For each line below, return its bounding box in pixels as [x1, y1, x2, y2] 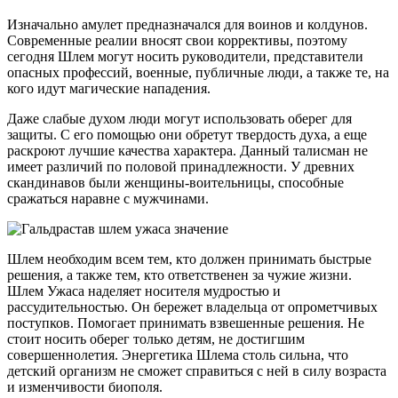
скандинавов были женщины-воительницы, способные [7, 174, 344, 190]
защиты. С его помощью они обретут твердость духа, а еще [7, 126, 367, 142]
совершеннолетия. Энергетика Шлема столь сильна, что [7, 346, 348, 362]
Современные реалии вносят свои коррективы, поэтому [7, 32, 347, 48]
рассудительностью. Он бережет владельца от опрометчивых [7, 298, 378, 314]
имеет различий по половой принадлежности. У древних [7, 158, 354, 174]
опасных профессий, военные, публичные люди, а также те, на [7, 64, 389, 80]
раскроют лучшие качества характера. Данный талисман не [7, 142, 368, 158]
